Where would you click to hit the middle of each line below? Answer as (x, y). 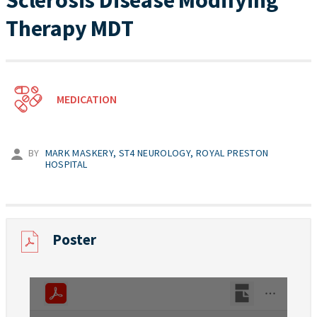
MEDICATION (87, 99)
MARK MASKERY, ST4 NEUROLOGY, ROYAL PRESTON (157, 153)
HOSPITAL (66, 164)
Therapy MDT (70, 28)
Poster (74, 240)
